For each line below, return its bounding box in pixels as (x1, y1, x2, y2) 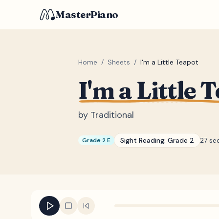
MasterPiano (56, 8, 118, 21)
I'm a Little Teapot (140, 58, 198, 66)
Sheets (108, 58, 130, 66)
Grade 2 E (82, 136, 110, 144)
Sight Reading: (120, 136, 168, 145)
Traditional (90, 109, 134, 121)
